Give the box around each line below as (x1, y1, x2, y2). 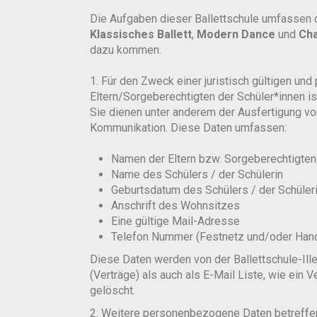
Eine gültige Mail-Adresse (111, 214, 240, 228)
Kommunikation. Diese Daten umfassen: (90, 121, 287, 134)
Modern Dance (197, 28, 275, 41)
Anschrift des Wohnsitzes (111, 199, 240, 212)
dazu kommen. (90, 43, 161, 57)
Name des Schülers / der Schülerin (111, 168, 283, 181)
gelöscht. (90, 284, 135, 297)
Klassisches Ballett (90, 28, 192, 41)
